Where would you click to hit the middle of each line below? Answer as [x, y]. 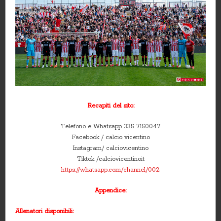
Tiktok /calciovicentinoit [110, 159]
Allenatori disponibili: [46, 211]
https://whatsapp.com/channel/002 [110, 170]
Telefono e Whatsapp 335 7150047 [110, 126]
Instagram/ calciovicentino [110, 148]
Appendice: [110, 190]
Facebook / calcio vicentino [110, 137]
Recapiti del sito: [110, 106]
